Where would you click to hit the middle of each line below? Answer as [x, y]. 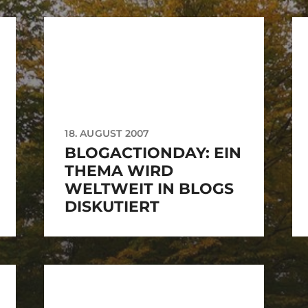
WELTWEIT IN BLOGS [150, 189]
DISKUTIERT [112, 207]
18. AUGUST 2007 [107, 134]
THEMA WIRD [119, 171]
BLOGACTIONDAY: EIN [153, 153]
